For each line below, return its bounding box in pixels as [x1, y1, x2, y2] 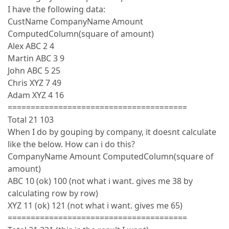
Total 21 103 [8, 114, 54, 125]
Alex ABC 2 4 [8, 40, 54, 52]
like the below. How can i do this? [8, 139, 135, 150]
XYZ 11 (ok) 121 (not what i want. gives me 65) [8, 200, 182, 211]
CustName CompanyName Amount [8, 16, 143, 27]
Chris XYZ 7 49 [8, 77, 61, 88]
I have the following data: [8, 4, 105, 15]
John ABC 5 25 [8, 65, 60, 76]
